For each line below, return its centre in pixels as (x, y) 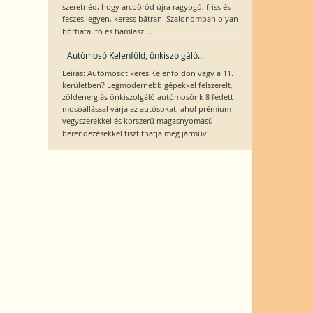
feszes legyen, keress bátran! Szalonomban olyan (150, 19)
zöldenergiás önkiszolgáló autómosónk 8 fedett (147, 97)
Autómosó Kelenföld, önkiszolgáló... (135, 55)
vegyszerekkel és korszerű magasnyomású (137, 121)
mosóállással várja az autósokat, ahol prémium (146, 109)
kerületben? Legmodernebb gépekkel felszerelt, (147, 85)
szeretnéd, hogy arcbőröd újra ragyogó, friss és (146, 7)
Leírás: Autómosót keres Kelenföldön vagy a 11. (147, 73)
